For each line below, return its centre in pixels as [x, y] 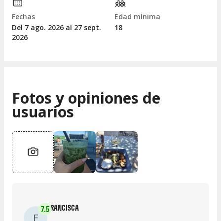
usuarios [43, 111]
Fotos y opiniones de [86, 98]
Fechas [23, 17]
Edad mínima [137, 17]
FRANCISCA [63, 207]
